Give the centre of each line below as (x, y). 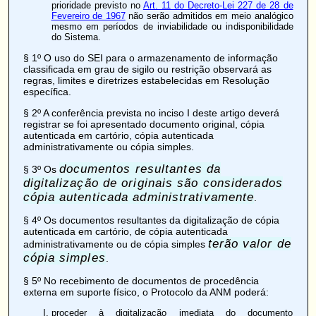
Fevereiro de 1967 (88, 16)
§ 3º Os (41, 169)
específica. (47, 91)
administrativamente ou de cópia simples (115, 244)
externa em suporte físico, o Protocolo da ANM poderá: (146, 292)
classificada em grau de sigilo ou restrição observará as (147, 69)
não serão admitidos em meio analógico (209, 16)
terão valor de (249, 243)
